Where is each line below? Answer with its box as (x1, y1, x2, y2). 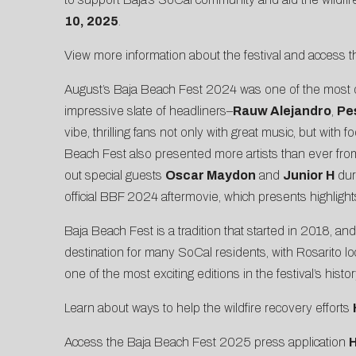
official (64, 190, 100, 204)
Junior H (282, 168, 335, 183)
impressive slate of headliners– (64, 104, 233, 118)
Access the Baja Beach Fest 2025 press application (64, 335, 349, 350)
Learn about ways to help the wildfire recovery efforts (64, 301, 353, 315)
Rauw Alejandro (232, 104, 331, 118)
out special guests (64, 168, 165, 183)
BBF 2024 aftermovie (99, 190, 219, 204)
